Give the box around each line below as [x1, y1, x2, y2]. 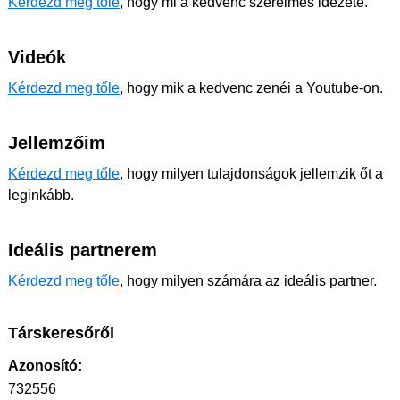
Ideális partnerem [8, 240, 157, 260]
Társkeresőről [8, 324, 114, 342]
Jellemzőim [8, 133, 105, 153]
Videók [8, 47, 66, 67]
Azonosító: [8, 358, 82, 373]
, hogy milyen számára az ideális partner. [120, 273, 377, 288]
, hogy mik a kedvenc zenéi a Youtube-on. [120, 80, 383, 96]
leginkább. [8, 187, 74, 203]
